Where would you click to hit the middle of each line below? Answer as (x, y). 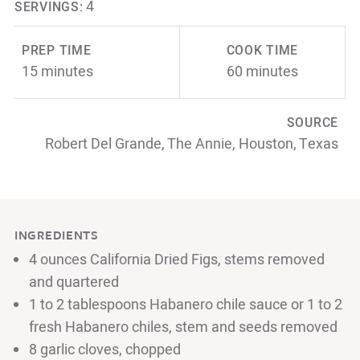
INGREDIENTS (57, 234)
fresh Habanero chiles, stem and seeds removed (183, 327)
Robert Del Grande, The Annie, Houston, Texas (192, 144)
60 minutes (262, 72)
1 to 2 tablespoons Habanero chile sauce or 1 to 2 (186, 305)
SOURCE (312, 123)
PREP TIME (57, 51)
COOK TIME (262, 51)
